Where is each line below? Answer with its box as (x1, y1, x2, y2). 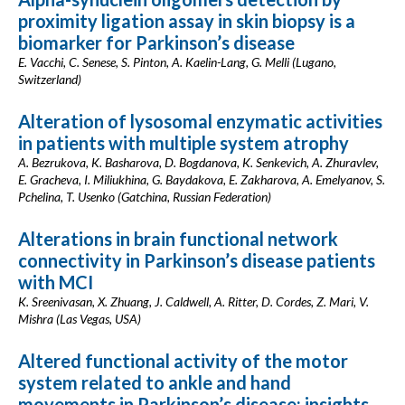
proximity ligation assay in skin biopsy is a (18, 10, 355, 32)
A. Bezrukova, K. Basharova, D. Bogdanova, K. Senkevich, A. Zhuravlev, (18, 155, 379, 170)
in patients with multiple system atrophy (18, 132, 349, 154)
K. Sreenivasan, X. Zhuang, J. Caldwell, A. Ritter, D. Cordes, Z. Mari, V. (18, 294, 369, 309)
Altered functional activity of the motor (18, 350, 348, 372)
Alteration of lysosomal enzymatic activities (18, 110, 382, 132)
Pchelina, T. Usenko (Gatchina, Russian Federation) (18, 189, 271, 204)
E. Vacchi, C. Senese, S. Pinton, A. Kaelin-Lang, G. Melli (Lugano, (18, 54, 336, 70)
